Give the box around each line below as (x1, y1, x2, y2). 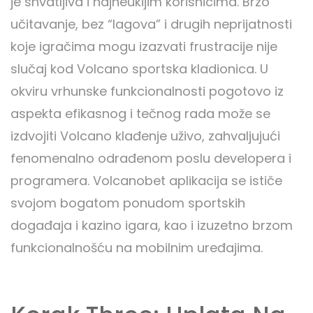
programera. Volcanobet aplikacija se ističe (10, 172, 282, 190)
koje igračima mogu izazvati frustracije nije (10, 38, 277, 56)
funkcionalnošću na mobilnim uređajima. (10, 239, 263, 257)
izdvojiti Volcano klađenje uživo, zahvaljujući (10, 127, 280, 145)
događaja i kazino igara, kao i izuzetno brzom (10, 217, 293, 235)
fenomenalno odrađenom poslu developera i (10, 150, 291, 168)
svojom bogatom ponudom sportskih (10, 194, 245, 212)
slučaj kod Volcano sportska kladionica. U (10, 60, 268, 78)
